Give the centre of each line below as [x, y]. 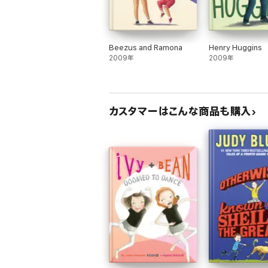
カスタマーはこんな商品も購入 [180, 112]
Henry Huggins [235, 48]
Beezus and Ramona [146, 48]
